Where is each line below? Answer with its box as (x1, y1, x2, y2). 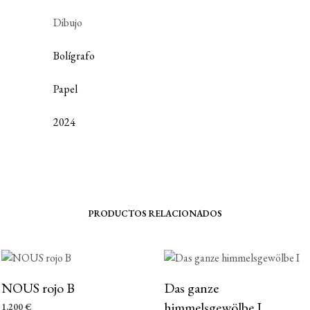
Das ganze (163, 279, 219, 297)
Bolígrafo (53, 48, 95, 63)
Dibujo (53, 15, 82, 30)
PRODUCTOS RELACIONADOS (88, 208, 222, 219)
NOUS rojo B (1, 279, 75, 297)
